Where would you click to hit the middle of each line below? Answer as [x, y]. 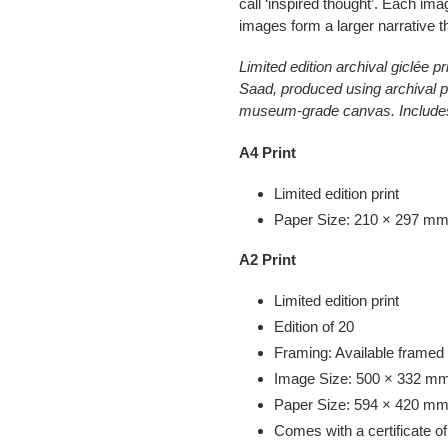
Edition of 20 [314, 327]
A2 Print [267, 259]
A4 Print [267, 152]
